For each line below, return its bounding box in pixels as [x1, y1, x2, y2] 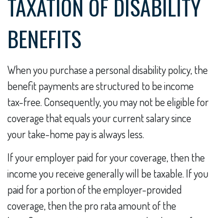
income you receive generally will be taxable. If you [7, 166, 208, 180]
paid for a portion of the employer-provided [7, 182, 182, 196]
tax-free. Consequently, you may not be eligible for [7, 94, 209, 109]
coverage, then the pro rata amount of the [7, 198, 176, 212]
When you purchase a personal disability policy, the [7, 62, 208, 76]
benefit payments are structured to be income [7, 78, 194, 92]
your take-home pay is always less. [7, 127, 144, 141]
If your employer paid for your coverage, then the [7, 150, 205, 164]
